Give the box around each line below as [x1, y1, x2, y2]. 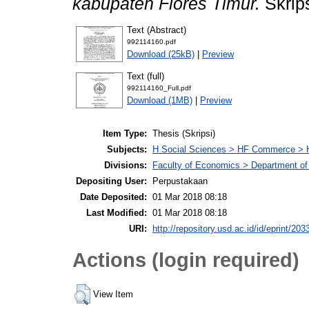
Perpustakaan [152, 176, 208, 187]
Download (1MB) [127, 94, 192, 106]
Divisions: [104, 160, 147, 171]
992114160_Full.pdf [127, 83, 191, 92]
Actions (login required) [72, 248, 299, 271]
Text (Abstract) [127, 24, 186, 35]
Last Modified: [86, 208, 147, 219]
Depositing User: [76, 176, 147, 187]
